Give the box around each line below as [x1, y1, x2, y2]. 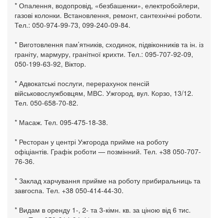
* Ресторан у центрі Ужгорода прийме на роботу [15, 136, 168, 146]
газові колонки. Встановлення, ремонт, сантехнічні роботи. [15, 10, 202, 20]
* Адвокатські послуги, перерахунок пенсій [15, 78, 149, 88]
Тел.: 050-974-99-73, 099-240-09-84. [15, 19, 130, 30]
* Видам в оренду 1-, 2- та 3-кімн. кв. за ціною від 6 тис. [15, 204, 191, 215]
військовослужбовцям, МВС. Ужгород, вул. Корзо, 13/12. [15, 88, 193, 98]
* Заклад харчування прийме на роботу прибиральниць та [15, 175, 200, 185]
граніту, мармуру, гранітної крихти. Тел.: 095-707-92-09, [15, 49, 193, 59]
